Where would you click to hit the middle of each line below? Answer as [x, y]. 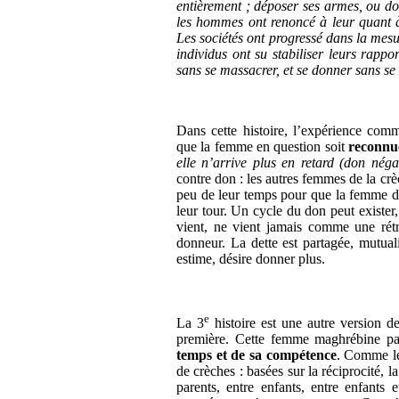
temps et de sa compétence [256, 355]
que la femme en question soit [263, 146]
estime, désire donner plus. [251, 258]
